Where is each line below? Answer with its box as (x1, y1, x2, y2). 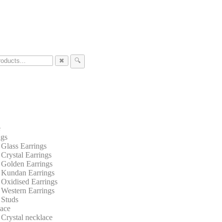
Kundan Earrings (1, 168, 55, 177)
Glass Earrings (1, 142, 47, 150)
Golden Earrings (1, 160, 53, 168)
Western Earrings (1, 186, 55, 195)
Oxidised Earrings (1, 177, 57, 186)
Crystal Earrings (1, 151, 52, 159)
